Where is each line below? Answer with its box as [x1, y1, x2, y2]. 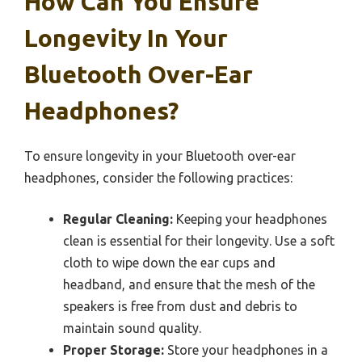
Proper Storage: [63, 342, 164, 357]
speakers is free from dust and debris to [63, 298, 297, 314]
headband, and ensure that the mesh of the [63, 276, 315, 292]
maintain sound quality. [63, 320, 201, 335]
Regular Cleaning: [63, 211, 173, 226]
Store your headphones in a [164, 342, 328, 357]
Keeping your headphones [173, 211, 327, 226]
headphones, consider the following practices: [24, 170, 293, 185]
